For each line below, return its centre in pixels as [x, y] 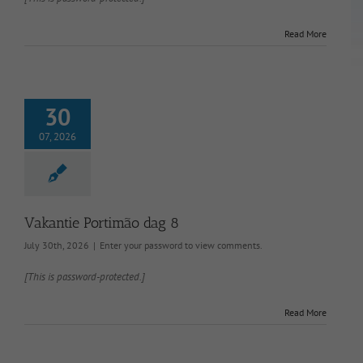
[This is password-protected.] [85, 276]
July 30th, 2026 [57, 245]
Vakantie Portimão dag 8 [102, 222]
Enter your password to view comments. [181, 245]
